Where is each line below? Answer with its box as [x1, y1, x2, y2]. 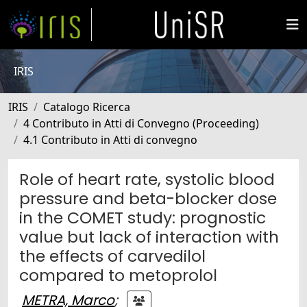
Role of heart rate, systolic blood [19, 168, 275, 191]
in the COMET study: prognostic [19, 206, 266, 229]
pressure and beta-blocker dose [19, 187, 277, 210]
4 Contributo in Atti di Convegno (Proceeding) [23, 116, 259, 131]
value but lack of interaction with [19, 225, 279, 248]
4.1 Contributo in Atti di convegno [23, 132, 197, 147]
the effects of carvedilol [19, 245, 206, 267]
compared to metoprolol [19, 264, 217, 286]
